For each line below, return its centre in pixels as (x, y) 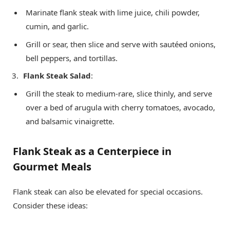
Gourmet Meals (52, 166)
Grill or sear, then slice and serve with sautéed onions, (121, 44)
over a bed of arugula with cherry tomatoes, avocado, (120, 107)
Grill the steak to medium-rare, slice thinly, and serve (119, 93)
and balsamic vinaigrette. (70, 121)
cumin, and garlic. (57, 26)
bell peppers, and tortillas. (72, 58)
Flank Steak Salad (57, 76)
